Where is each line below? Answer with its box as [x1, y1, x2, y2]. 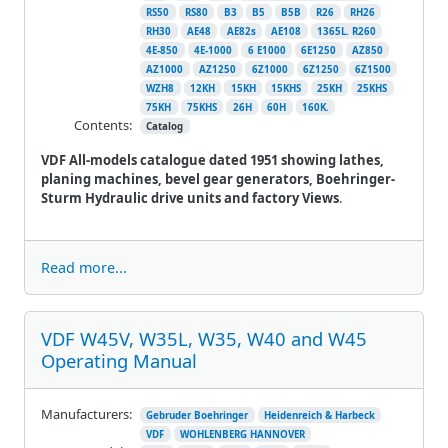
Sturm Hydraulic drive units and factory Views [41, 188, 339, 207]
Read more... [41, 257, 127, 277]
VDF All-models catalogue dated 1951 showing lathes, [41, 150, 384, 169]
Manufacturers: [41, 404, 132, 423]
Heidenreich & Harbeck [263, 408, 375, 422]
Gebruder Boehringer [146, 408, 249, 422]
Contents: [74, 115, 132, 134]
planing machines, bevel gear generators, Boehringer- [41, 169, 395, 188]
